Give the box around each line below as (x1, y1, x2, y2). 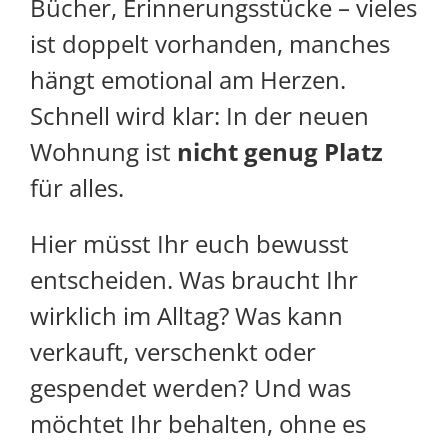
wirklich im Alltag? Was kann (30, 299, 343, 333)
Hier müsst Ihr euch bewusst (30, 227, 349, 261)
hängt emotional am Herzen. (30, 63, 346, 97)
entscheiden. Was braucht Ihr (30, 263, 358, 297)
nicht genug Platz (177, 135, 383, 169)
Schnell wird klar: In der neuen (30, 99, 369, 133)
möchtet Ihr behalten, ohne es (30, 407, 366, 441)
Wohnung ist (30, 135, 177, 169)
